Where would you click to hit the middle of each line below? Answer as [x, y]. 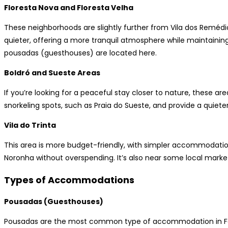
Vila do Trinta [30, 125]
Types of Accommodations [69, 180]
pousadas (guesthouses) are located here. [80, 53]
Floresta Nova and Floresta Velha [69, 7]
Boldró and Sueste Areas [52, 73]
